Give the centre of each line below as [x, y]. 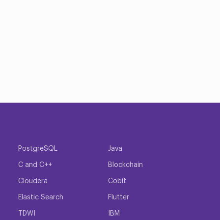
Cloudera [33, 181]
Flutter [119, 197]
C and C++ [35, 165]
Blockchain [125, 165]
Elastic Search [41, 197]
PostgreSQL [38, 149]
